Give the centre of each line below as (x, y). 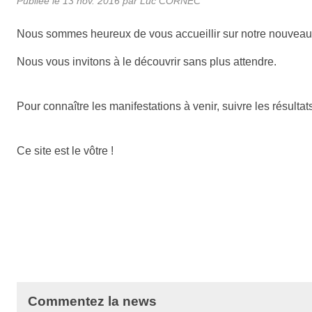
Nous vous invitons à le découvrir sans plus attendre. (147, 61)
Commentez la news (92, 301)
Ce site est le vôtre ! (65, 150)
